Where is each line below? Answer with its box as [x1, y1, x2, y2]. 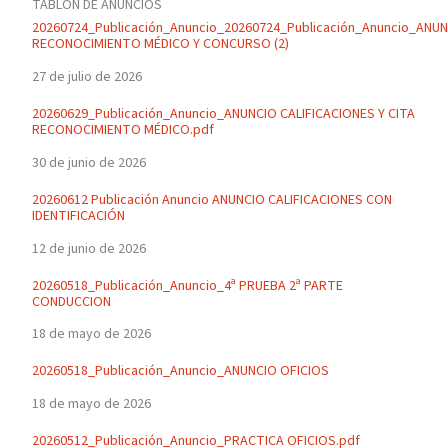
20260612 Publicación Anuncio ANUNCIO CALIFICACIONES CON [31, 189, 392, 210]
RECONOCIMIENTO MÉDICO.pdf [31, 120, 214, 141]
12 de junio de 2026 [31, 238, 146, 259]
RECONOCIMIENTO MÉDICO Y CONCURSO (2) [31, 34, 289, 55]
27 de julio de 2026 [31, 67, 142, 88]
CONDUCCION [31, 291, 111, 312]
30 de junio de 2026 [31, 152, 146, 173]
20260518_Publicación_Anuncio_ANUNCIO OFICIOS [31, 361, 329, 382]
